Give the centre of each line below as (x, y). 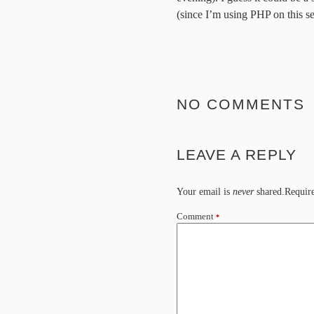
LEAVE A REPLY (237, 155)
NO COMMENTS (241, 104)
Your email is (205, 192)
